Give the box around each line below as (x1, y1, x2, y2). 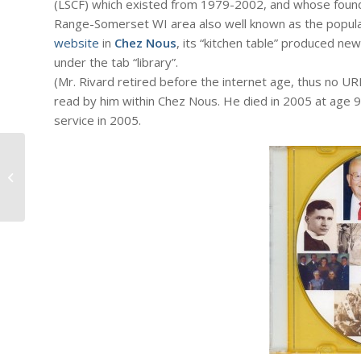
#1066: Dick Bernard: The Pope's (28, 151, 185, 167)
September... (28, 185, 90, 201)
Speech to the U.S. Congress (28, 168, 166, 184)
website (54, 35, 99, 52)
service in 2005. (54, 112, 141, 129)
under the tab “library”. (54, 54, 178, 71)
